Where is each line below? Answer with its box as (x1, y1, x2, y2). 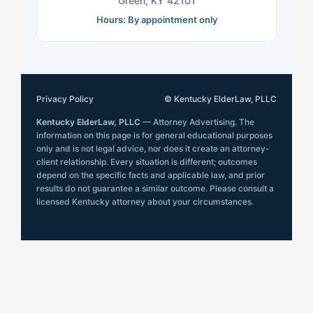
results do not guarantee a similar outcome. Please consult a (36, 183, 274, 194)
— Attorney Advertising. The (140, 117, 254, 128)
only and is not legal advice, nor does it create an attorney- (36, 143, 270, 154)
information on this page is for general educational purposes (36, 130, 272, 141)
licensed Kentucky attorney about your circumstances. (36, 196, 254, 208)
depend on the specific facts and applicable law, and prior (36, 170, 265, 181)
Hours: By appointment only (96, 14, 217, 26)
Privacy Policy (36, 94, 94, 105)
